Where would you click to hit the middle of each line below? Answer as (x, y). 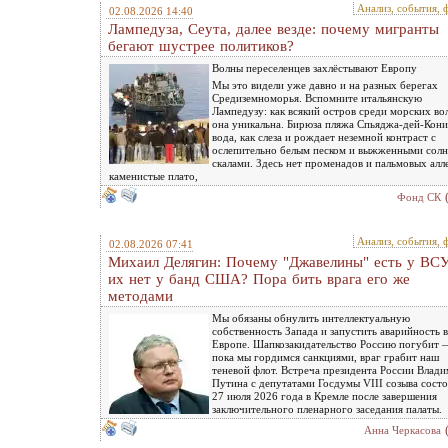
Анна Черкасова (402, 430)
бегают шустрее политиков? (201, 46)
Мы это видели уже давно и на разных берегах (325, 85)
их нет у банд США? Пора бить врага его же (259, 279)
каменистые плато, (153, 176)
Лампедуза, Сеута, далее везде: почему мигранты (273, 29)
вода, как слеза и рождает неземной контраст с (324, 137)
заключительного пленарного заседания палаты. (327, 409)
